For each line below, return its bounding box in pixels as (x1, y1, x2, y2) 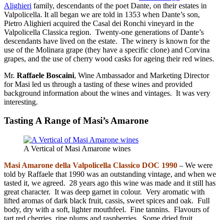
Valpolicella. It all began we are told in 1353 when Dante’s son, (4, 10, 200, 19)
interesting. (4, 97, 38, 106)
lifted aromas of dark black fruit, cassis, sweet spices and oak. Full (4, 196, 210, 205)
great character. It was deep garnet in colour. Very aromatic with (4, 188, 205, 196)
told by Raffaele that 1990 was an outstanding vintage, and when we (4, 170, 216, 179)
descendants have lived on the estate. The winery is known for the (4, 36, 210, 45)
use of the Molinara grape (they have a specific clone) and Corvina (4, 45, 210, 54)
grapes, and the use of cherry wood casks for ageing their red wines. (4, 54, 214, 63)
